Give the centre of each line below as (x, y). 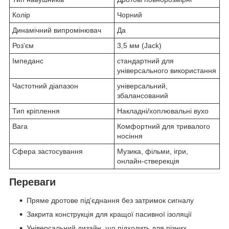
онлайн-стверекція (148, 161)
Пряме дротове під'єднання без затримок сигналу (110, 200)
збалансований (143, 96)
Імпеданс (28, 61)
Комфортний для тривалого (164, 127)
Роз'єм (23, 46)
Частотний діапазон (45, 86)
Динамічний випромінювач (57, 30)
